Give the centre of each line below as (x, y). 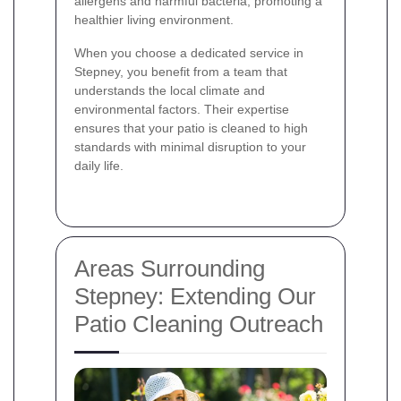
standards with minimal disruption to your (190, 147)
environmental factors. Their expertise (182, 110)
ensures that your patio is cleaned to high (191, 128)
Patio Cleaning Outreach (199, 324)
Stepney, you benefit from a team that (181, 72)
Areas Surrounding (170, 269)
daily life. (99, 166)
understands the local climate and (170, 91)
